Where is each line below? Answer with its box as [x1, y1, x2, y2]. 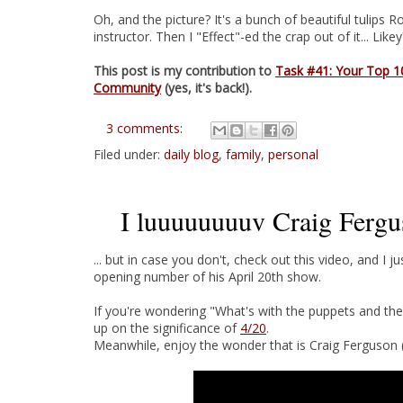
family [226, 146, 261, 163]
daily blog [164, 146, 219, 163]
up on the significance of [94, 319, 240, 336]
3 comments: [106, 120, 186, 138]
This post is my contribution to [94, 62, 275, 79]
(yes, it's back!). [161, 79, 252, 96]
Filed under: [94, 146, 164, 163]
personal [268, 146, 318, 163]
